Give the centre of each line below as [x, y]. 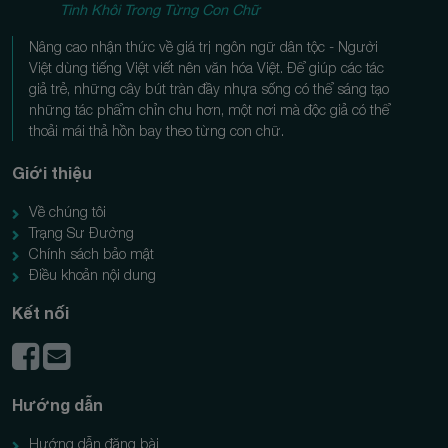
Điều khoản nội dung [92, 274]
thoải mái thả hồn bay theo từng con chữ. [156, 131]
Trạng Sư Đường [81, 232]
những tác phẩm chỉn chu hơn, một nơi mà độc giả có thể [209, 110]
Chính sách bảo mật [91, 253]
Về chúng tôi [67, 211]
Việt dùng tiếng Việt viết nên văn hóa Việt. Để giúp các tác [206, 68]
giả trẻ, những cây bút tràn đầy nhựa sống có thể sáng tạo [209, 89]
